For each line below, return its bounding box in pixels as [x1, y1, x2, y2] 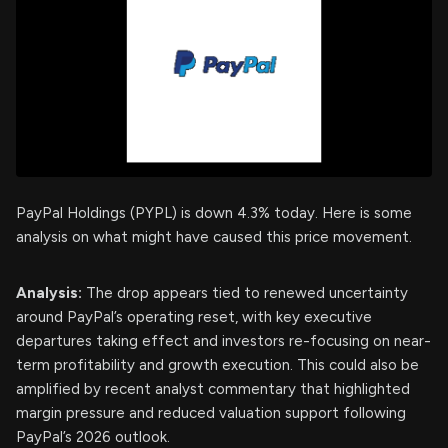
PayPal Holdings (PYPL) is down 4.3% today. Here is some [16, 204, 412, 222]
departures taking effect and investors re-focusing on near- [16, 332, 431, 350]
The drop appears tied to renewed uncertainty [82, 284, 408, 302]
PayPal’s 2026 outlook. [16, 428, 170, 446]
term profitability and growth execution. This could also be [16, 356, 419, 374]
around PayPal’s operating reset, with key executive [16, 308, 372, 326]
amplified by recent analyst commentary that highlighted [16, 380, 410, 398]
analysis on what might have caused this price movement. [16, 228, 412, 246]
